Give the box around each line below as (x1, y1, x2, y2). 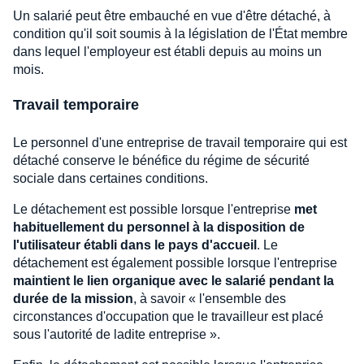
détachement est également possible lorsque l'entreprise (13, 255, 337, 270)
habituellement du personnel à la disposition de (13, 219, 305, 234)
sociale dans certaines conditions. (13, 171, 208, 185)
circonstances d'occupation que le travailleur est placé (13, 309, 323, 323)
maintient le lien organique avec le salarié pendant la (13, 273, 334, 288)
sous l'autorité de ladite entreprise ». (13, 327, 220, 341)
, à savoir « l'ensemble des (133, 291, 286, 305)
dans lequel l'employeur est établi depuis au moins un (13, 44, 322, 58)
